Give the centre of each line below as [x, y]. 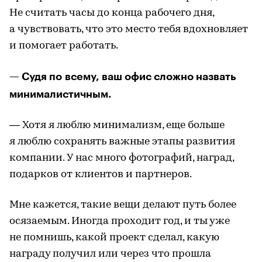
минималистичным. [60, 94]
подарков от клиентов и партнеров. [101, 174]
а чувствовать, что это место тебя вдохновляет [129, 29]
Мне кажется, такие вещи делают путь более [123, 205]
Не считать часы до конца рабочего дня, [112, 13]
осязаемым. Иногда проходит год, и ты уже [120, 221]
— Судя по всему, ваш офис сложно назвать [123, 76]
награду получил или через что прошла [110, 254]
